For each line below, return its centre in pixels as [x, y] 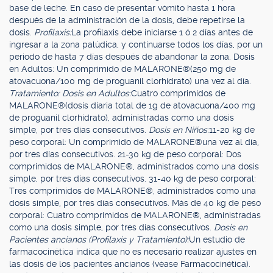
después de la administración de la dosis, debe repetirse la [127, 20]
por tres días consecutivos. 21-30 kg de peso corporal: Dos [125, 154]
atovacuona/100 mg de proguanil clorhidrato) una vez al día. [130, 81]
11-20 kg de [232, 130]
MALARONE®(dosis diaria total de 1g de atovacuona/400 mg [132, 105]
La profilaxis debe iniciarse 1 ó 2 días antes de [162, 32]
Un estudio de [217, 239]
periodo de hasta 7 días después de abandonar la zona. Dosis [132, 57]
